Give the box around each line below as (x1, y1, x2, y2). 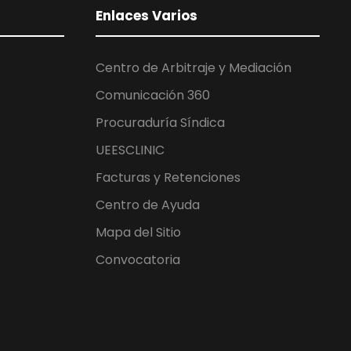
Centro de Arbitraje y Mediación (96, 59, 291, 77)
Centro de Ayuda (96, 196, 200, 214)
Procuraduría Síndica (96, 114, 225, 132)
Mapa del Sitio (96, 223, 181, 241)
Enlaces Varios (96, 6, 197, 25)
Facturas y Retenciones (96, 168, 241, 186)
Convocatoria (96, 251, 180, 269)
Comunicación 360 (96, 86, 210, 104)
